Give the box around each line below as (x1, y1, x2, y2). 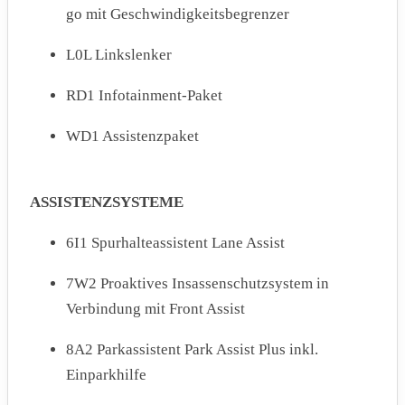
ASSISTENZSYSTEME (30, 193, 184, 212)
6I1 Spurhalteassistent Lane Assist (66, 234, 285, 252)
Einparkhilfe (66, 366, 146, 384)
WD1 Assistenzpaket (66, 127, 199, 146)
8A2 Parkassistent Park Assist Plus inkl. (66, 341, 318, 359)
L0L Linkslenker (66, 46, 172, 64)
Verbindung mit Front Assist (66, 300, 245, 318)
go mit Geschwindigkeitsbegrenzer (66, 5, 289, 24)
